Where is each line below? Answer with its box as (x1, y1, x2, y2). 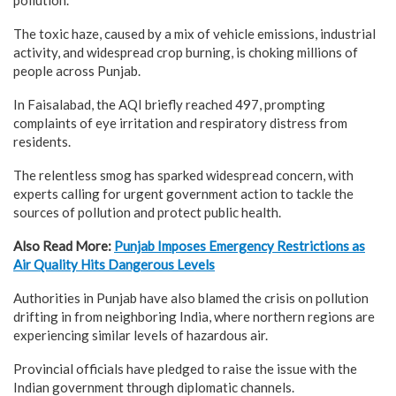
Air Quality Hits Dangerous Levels (13, 255, 215, 272)
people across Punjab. (13, 62, 141, 79)
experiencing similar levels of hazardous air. (13, 326, 268, 343)
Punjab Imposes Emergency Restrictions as (114, 237, 365, 254)
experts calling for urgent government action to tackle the (13, 185, 354, 202)
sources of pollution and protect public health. (13, 203, 281, 220)
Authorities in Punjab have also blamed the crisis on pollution (13, 289, 369, 306)
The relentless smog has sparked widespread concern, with (13, 166, 354, 183)
